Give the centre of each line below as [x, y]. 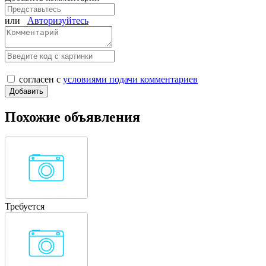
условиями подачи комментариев [130, 79]
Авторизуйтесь [58, 20]
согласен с [41, 79]
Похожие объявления [72, 117]
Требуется [25, 207]
